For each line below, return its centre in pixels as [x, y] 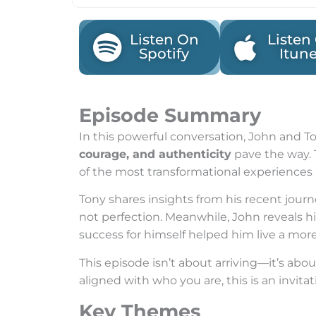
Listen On [164, 39]
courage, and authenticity [155, 154]
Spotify [164, 54]
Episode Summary [170, 115]
